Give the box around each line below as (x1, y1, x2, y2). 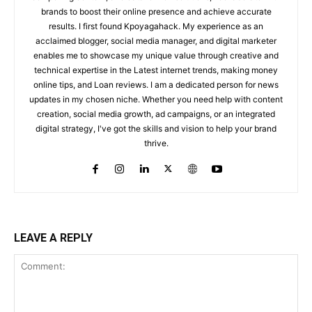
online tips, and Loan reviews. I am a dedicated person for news (33, 79, 279, 91)
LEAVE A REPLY (14, 231, 93, 245)
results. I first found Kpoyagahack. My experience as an (49, 21, 263, 32)
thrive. (143, 138, 169, 149)
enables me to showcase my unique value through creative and (33, 50, 279, 61)
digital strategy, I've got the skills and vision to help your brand (36, 123, 276, 134)
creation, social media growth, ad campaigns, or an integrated (37, 109, 275, 120)
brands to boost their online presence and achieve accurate (40, 6, 272, 17)
